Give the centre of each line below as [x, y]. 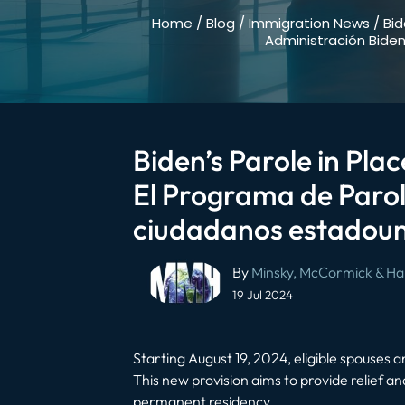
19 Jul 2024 [263, 295]
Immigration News [309, 23]
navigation [193, 297]
